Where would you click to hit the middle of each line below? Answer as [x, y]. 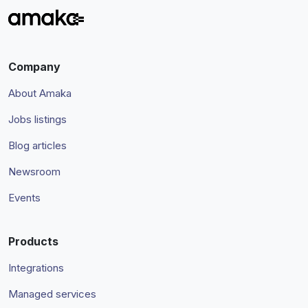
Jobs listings [37, 119]
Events [24, 198]
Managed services [52, 294]
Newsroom [34, 172]
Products [33, 241]
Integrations [36, 268]
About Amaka [40, 93]
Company [34, 67]
